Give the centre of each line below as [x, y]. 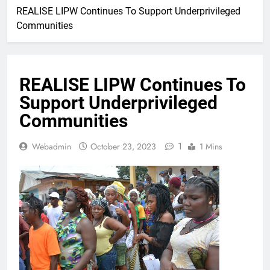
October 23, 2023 [123, 146]
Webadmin [52, 146]
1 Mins [211, 146]
